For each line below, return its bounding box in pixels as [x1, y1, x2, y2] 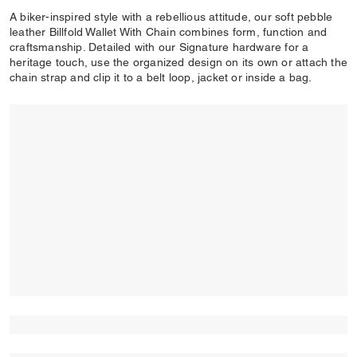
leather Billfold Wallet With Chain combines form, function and [10, 25, 328, 38]
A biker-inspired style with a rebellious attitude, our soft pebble [10, 10, 333, 23]
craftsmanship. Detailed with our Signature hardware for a [10, 41, 309, 53]
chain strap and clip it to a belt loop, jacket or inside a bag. [10, 71, 312, 84]
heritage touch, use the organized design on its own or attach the [10, 56, 348, 69]
